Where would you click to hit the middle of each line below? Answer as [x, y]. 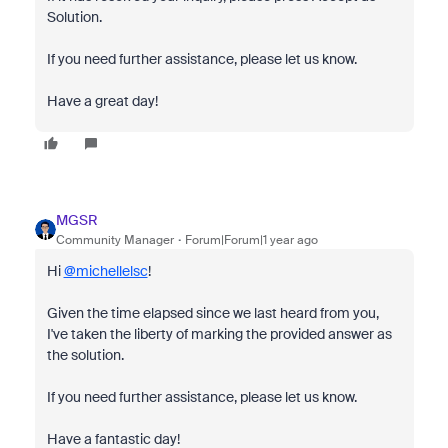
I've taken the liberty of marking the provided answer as [219, 334]
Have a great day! [102, 101]
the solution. [85, 355]
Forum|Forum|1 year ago [251, 240]
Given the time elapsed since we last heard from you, [212, 313]
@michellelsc [105, 271]
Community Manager [114, 240]
